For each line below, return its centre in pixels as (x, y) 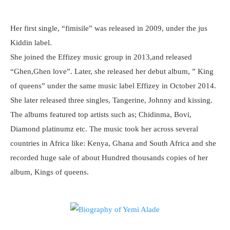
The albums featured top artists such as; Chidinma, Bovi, (101, 114)
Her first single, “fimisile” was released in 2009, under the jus (109, 28)
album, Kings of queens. (50, 172)
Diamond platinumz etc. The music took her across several (104, 129)
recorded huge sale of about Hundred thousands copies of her (109, 158)
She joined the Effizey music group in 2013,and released (101, 57)
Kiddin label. (31, 43)
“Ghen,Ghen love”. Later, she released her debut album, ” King (112, 71)
